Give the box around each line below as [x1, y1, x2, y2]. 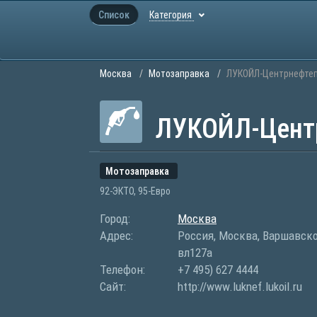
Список [98, 9, 129, 21]
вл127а [178, 246, 212, 260]
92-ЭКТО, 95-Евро [100, 185, 171, 197]
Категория [149, 9, 194, 21]
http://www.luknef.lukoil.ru [178, 279, 302, 294]
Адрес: [100, 229, 133, 243]
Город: [100, 212, 130, 226]
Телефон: [100, 263, 145, 277]
